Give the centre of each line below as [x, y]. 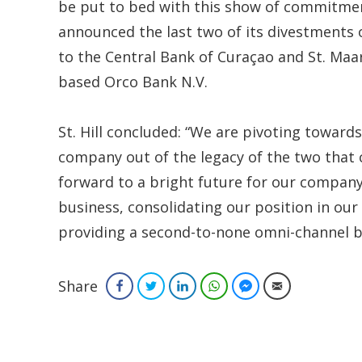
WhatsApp [250, 285]
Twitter [179, 285]
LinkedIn [214, 285]
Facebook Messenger [307, 285]
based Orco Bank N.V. [133, 81]
